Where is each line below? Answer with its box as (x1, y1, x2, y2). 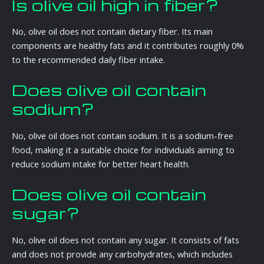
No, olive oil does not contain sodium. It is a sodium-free (12, 129, 233, 141)
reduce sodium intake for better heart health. (12, 157, 190, 170)
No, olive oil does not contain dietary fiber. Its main (12, 25, 213, 38)
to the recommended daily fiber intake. (12, 54, 165, 66)
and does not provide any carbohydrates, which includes (12, 247, 233, 260)
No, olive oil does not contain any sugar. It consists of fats (12, 233, 239, 246)
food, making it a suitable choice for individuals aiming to (12, 143, 235, 156)
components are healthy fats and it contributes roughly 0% (12, 39, 244, 52)
